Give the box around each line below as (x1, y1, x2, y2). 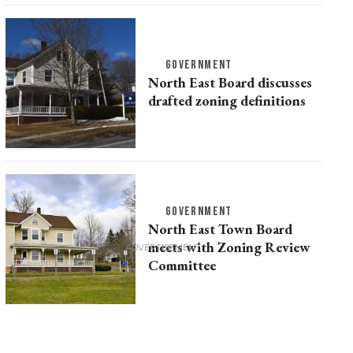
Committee (147, 256, 216, 274)
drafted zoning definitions (147, 91, 306, 110)
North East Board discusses (147, 72, 312, 91)
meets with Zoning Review (147, 238, 310, 256)
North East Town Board (147, 220, 292, 238)
